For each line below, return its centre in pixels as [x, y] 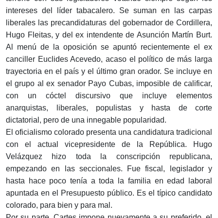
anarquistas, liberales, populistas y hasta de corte [109, 108]
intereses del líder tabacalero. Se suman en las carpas [109, 11]
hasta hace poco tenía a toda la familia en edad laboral [109, 181]
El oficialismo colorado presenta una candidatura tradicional [109, 132]
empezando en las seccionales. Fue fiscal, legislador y [109, 169]
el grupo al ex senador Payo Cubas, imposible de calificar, [109, 84]
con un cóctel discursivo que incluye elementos [109, 96]
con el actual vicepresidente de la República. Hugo [109, 145]
